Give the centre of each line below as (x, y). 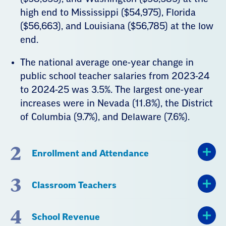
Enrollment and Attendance (90, 153)
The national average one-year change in (107, 62)
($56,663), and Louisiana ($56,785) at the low (117, 26)
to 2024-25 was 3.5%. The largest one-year (111, 90)
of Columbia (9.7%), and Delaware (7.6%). (105, 117)
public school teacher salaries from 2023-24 (115, 76)
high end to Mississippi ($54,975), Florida (108, 12)
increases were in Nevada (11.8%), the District (117, 103)
